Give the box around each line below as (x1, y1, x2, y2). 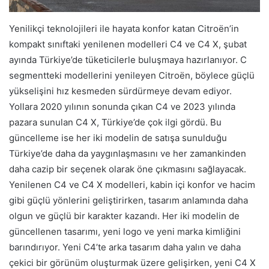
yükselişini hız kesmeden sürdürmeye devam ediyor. (9, 85, 232, 97)
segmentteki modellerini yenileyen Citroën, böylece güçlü (9, 69, 255, 81)
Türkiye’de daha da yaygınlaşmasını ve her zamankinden (9, 147, 246, 159)
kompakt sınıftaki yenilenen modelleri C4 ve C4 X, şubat (9, 38, 247, 50)
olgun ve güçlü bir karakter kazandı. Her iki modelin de (9, 210, 240, 222)
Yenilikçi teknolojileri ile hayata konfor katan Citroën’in (9, 22, 239, 34)
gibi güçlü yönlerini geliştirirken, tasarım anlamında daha (9, 194, 248, 206)
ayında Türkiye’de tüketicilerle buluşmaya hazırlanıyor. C (9, 53, 247, 65)
